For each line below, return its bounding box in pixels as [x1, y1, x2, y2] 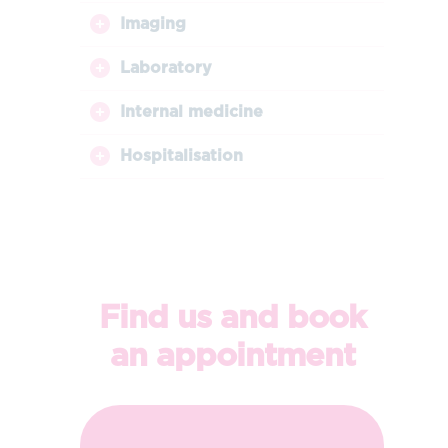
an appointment [109, 339, 355, 372]
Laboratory [119, 59, 212, 76]
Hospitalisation [119, 147, 243, 164]
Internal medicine [119, 103, 263, 120]
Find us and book [98, 301, 366, 334]
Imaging [119, 15, 186, 32]
